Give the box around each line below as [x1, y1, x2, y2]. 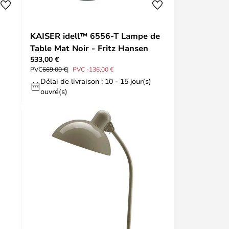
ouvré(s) [40, 86, 67, 96]
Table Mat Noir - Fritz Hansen [30, 42, 148, 54]
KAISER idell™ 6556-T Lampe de [30, 30, 160, 41]
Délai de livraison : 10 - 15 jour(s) [40, 76, 151, 86]
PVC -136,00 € [73, 65, 113, 73]
